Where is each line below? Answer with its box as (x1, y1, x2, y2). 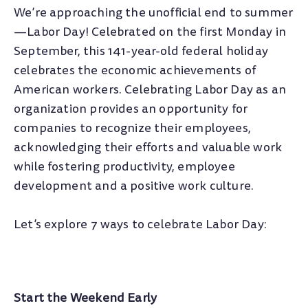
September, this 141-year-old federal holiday (14, 42, 268, 60)
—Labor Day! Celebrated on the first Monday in (14, 23, 287, 41)
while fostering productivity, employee (14, 157, 235, 175)
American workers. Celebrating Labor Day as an (14, 80, 287, 98)
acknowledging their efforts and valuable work (14, 138, 283, 156)
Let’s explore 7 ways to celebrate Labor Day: (14, 215, 267, 233)
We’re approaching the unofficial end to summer (14, 3, 294, 21)
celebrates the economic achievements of (14, 61, 256, 79)
